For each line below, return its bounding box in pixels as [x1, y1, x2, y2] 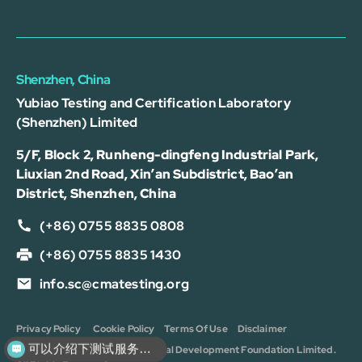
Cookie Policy [92, 322, 155, 335]
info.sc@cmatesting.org [40, 276, 189, 293]
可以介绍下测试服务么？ [138, 342, 151, 356]
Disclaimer [237, 322, 287, 335]
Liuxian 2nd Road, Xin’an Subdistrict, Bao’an [16, 166, 294, 183]
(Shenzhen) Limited [16, 114, 138, 131]
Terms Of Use [164, 322, 228, 335]
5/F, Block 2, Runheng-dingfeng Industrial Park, [16, 146, 319, 163]
